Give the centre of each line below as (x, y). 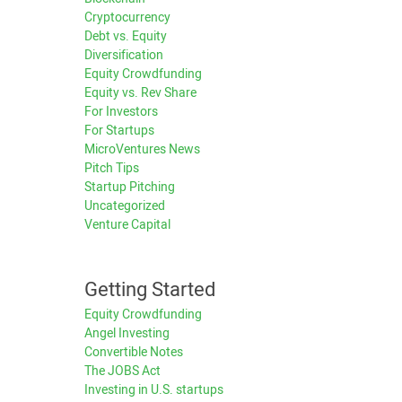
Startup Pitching (129, 187)
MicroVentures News (142, 149)
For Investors (121, 112)
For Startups (119, 131)
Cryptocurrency (127, 17)
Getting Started (149, 290)
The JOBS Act (122, 371)
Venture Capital (127, 225)
